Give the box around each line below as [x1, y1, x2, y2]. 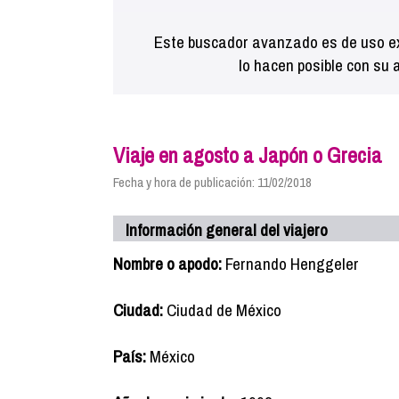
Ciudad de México [163, 298, 281, 322]
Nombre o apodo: [113, 252, 222, 275]
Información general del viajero [126, 218, 328, 241]
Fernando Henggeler [222, 252, 359, 275]
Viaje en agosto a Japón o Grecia [113, 141, 382, 169]
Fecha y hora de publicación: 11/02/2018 [113, 173, 312, 191]
